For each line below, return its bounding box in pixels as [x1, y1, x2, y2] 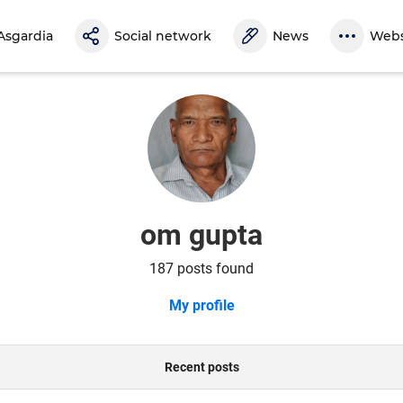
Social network [114, 28, 211, 44]
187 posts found [149, 260, 254, 277]
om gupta [140, 218, 263, 252]
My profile [168, 297, 235, 314]
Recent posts [164, 360, 239, 374]
